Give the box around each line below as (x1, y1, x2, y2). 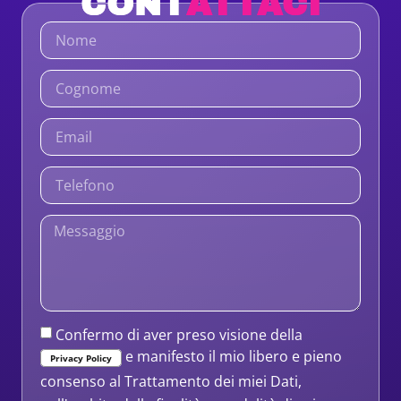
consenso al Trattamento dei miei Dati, (40, 371, 302, 392)
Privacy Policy (50, 352, 112, 365)
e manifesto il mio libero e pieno (122, 346, 342, 367)
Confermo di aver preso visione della (55, 324, 303, 345)
